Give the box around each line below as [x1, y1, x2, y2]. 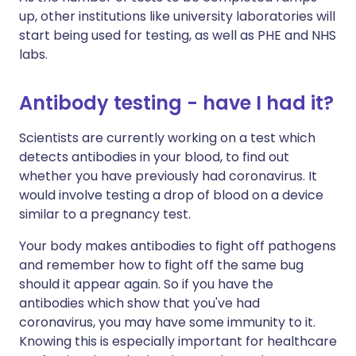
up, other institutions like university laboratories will [19, 7, 335, 25]
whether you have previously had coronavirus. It [19, 167, 317, 185]
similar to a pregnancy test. [19, 205, 191, 223]
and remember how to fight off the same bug [19, 256, 304, 274]
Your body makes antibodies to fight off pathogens [19, 237, 336, 255]
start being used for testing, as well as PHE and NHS [19, 26, 336, 44]
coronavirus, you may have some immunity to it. [19, 313, 315, 331]
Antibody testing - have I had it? [19, 90, 334, 116]
